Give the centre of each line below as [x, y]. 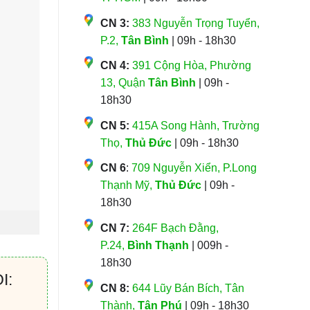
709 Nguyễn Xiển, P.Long [194, 168]
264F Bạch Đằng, [175, 228]
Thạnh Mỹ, [127, 185]
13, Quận [124, 83]
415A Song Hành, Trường [195, 125]
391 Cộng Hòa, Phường [191, 66]
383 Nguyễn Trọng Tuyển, [195, 23]
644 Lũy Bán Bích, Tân [188, 288]
